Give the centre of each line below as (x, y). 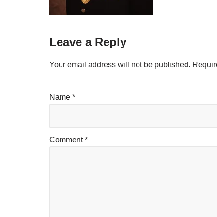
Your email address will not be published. (120, 65)
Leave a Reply (88, 42)
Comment (67, 140)
